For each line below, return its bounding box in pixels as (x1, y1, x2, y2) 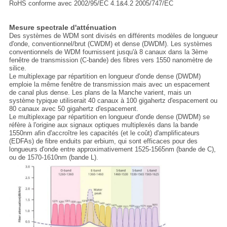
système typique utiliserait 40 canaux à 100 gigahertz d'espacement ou (9, 97, 217, 105)
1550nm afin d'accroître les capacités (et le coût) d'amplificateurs (9, 129, 200, 137)
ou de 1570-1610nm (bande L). (9, 154, 98, 162)
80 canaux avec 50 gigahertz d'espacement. (9, 105, 138, 113)
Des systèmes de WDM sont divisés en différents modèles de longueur (9, 32, 218, 40)
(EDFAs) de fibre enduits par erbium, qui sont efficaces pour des (9, 137, 198, 145)
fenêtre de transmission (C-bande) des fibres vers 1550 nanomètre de (9, 56, 212, 64)
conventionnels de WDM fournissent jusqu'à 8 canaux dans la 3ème (9, 48, 208, 56)
